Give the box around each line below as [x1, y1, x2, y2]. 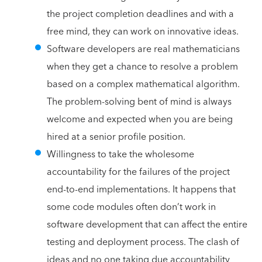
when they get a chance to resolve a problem [47, 58, 238, 75]
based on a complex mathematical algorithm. [47, 75, 240, 92]
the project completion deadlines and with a [47, 5, 234, 22]
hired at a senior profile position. [47, 128, 185, 145]
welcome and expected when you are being [47, 111, 233, 127]
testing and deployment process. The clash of [47, 233, 239, 250]
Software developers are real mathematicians [47, 40, 240, 57]
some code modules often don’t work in [47, 198, 216, 215]
